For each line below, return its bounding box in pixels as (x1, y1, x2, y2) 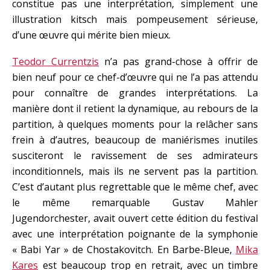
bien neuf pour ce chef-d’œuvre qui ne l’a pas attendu (12, 70, 258, 84)
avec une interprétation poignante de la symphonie (12, 227, 258, 240)
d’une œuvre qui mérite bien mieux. (12, 28, 171, 42)
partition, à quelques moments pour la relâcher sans (12, 117, 258, 131)
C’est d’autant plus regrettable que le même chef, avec (12, 180, 258, 193)
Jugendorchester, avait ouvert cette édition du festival (12, 211, 258, 225)
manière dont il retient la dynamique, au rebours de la (12, 101, 258, 115)
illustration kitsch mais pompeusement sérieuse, (12, 12, 258, 26)
